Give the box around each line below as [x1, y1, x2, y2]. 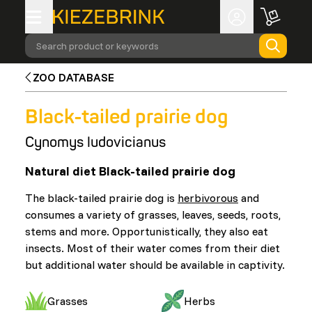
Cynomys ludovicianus [25, 134, 166, 151]
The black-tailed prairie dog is [25, 191, 178, 205]
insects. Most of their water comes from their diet [25, 241, 280, 255]
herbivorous [178, 191, 238, 205]
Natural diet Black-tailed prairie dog [25, 163, 235, 179]
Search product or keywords [36, 39, 159, 52]
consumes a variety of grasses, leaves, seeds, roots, [25, 208, 281, 221]
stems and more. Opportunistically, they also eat [25, 224, 268, 238]
